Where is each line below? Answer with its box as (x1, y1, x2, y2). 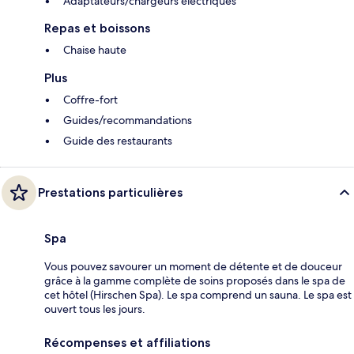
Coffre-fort (63, 92, 118, 107)
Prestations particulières (38, 184, 183, 200)
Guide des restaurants (63, 133, 172, 148)
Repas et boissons (44, 20, 150, 36)
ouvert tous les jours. (44, 301, 145, 316)
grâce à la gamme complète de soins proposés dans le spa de (44, 273, 345, 288)
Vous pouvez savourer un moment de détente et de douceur (44, 258, 342, 273)
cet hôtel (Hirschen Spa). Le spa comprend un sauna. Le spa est (44, 287, 352, 302)
